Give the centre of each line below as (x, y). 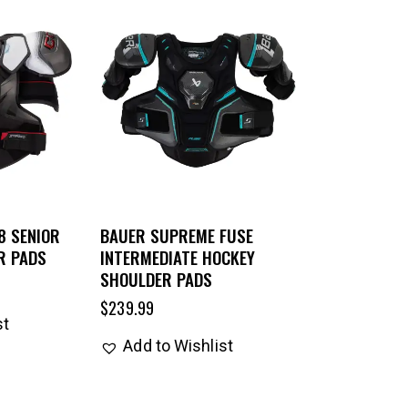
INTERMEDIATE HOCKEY (178, 257)
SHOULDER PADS (157, 279)
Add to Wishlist (178, 346)
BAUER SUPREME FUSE (177, 235)
